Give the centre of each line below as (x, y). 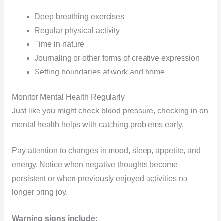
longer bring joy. (39, 192)
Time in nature (60, 44)
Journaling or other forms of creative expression (117, 58)
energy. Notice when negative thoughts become (94, 165)
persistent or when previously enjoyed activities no (99, 179)
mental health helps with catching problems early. (97, 125)
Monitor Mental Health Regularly (68, 97)
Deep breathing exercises (80, 17)
